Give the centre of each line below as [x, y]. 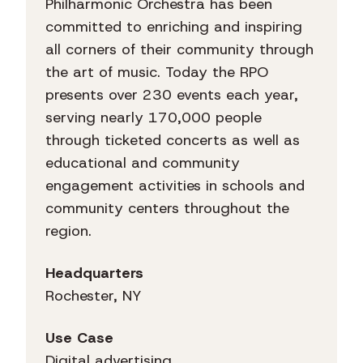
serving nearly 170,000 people [154, 118]
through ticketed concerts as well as [173, 141]
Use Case [79, 338]
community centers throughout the [167, 209]
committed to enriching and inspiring [174, 27]
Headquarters [94, 273]
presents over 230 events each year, [172, 95]
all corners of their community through [179, 50]
